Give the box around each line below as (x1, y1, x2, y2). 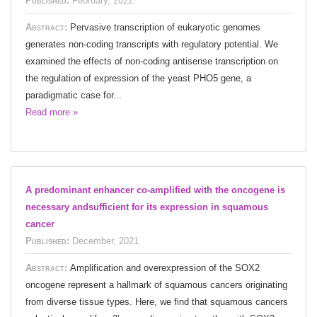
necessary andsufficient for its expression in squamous (25, 201, 268, 212)
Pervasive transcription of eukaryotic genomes (70, 21, 260, 33)
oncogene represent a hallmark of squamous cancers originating (25, 279, 287, 290)
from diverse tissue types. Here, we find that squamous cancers (25, 296, 288, 307)
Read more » (25, 106, 78, 117)
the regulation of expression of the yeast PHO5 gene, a (25, 72, 251, 83)
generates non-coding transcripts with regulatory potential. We (25, 38, 278, 50)
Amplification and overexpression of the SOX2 (70, 262, 260, 273)
